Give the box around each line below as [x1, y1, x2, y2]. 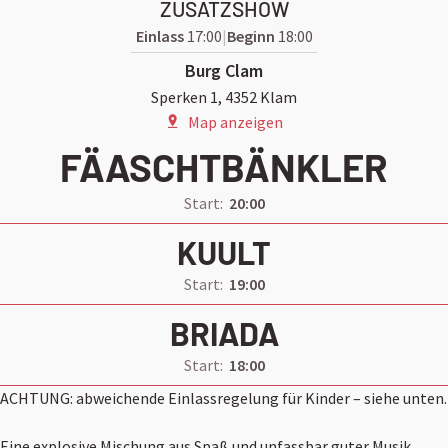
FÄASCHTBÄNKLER [60, 144, 388, 191]
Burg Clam [185, 59, 263, 83]
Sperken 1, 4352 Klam [151, 87, 297, 108]
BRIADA [169, 314, 279, 353]
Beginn [226, 26, 275, 46]
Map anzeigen [185, 112, 283, 133]
